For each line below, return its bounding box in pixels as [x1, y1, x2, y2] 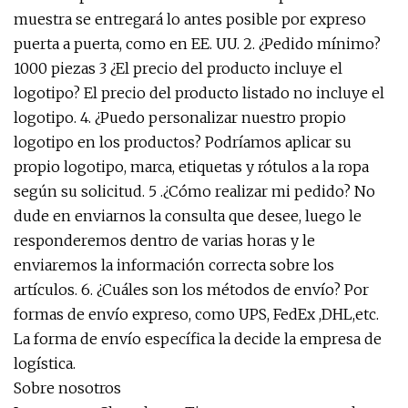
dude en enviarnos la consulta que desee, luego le [14, 207, 362, 225]
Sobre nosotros [14, 379, 121, 397]
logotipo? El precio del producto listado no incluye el [14, 84, 384, 102]
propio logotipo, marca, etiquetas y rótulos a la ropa [14, 158, 369, 176]
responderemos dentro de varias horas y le [14, 231, 315, 250]
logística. [14, 354, 76, 372]
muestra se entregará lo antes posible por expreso [14, 10, 366, 28]
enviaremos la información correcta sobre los [14, 256, 334, 274]
